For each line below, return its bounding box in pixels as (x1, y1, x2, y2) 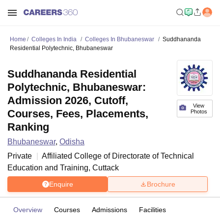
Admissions (92, 206, 127, 214)
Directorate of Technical (112, 152, 194, 160)
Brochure (147, 180, 175, 188)
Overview (13, 206, 42, 214)
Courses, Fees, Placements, (7, 108, 148, 120)
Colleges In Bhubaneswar (85, 36, 154, 43)
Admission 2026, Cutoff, (7, 94, 128, 107)
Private (7, 152, 32, 160)
